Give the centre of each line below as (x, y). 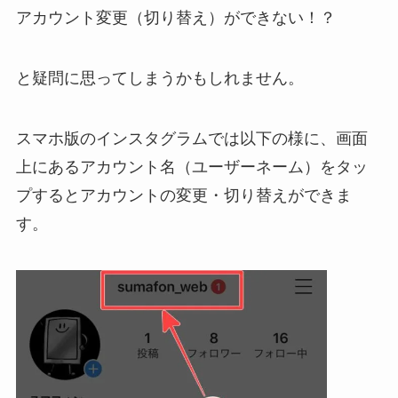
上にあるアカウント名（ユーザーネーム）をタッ (191, 167)
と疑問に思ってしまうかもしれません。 (159, 79)
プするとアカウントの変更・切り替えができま (183, 195)
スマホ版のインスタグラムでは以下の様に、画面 (191, 138)
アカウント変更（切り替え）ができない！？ (175, 18)
